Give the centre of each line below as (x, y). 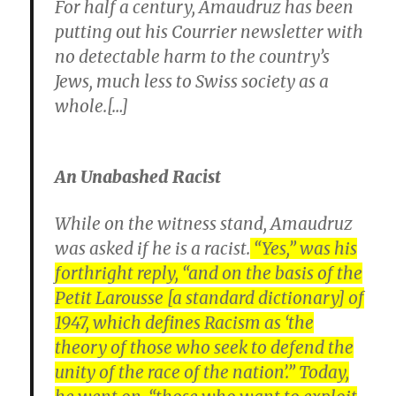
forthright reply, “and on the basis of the (209, 273)
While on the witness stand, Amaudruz (204, 224)
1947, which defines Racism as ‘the (185, 323)
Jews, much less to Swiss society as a (192, 81)
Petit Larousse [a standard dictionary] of (210, 298)
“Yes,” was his (304, 248)
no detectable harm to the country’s (193, 57)
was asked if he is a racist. (153, 248)
